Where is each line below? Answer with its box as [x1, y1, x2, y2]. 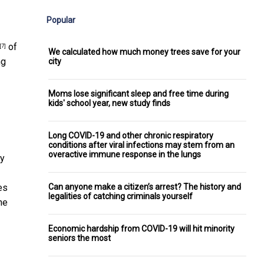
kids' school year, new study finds [48, 98, 170, 108]
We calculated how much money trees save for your [48, 47, 240, 57]
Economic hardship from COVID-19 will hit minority [48, 223, 235, 233]
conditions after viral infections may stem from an [48, 140, 235, 150]
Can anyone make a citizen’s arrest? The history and [48, 181, 241, 192]
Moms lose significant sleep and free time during [48, 88, 229, 98]
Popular [47, 15, 75, 25]
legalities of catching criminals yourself [48, 191, 193, 201]
